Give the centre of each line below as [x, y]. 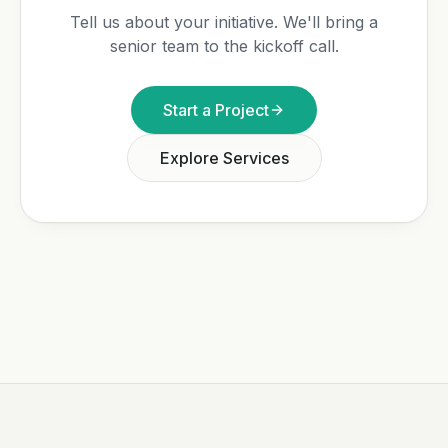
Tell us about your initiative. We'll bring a [224, 22]
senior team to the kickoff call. [224, 46]
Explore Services [224, 158]
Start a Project [216, 110]
